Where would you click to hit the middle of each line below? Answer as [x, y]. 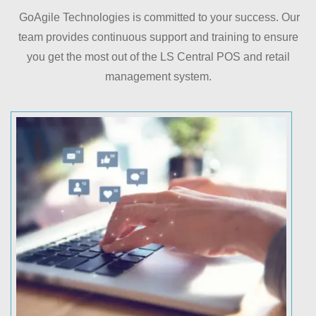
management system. [158, 76]
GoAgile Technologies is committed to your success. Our [158, 17]
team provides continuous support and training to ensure [158, 37]
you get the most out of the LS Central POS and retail [158, 56]
